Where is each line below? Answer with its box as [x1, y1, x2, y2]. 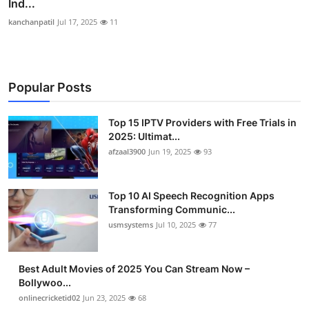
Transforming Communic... [108, 203, 235, 216]
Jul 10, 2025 [156, 219, 196, 230]
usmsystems [108, 219, 153, 230]
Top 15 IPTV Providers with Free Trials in [108, 117, 297, 129]
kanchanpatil [8, 17, 54, 28]
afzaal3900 [108, 146, 146, 157]
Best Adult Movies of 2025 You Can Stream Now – [19, 263, 250, 275]
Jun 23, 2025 [83, 292, 126, 303]
